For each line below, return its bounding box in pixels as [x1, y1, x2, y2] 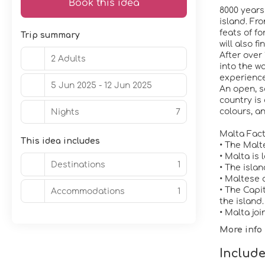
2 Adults [51, 54, 86, 63]
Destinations [51, 160, 105, 169]
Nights [51, 107, 79, 117]
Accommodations [51, 186, 125, 196]
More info [219, 225, 262, 234]
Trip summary [21, 31, 80, 40]
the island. [219, 197, 264, 206]
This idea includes [21, 137, 100, 146]
